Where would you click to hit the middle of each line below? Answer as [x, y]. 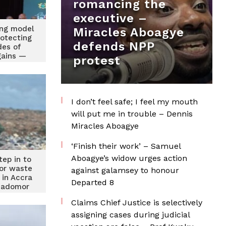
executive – [110, 18]
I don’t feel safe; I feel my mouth [134, 102]
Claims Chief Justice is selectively [137, 203]
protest [97, 61]
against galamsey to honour [125, 170]
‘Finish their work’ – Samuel [126, 146]
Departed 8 [93, 182]
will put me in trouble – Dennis [132, 114]
